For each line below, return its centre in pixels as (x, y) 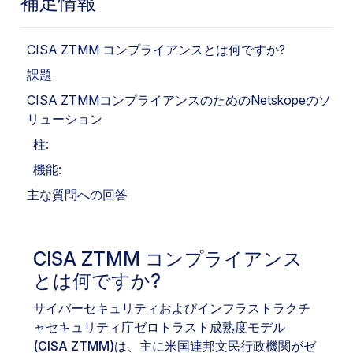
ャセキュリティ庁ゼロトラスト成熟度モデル (159, 327)
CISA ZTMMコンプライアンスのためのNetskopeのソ (179, 100)
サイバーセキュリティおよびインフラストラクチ (172, 308)
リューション (65, 119)
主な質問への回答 (77, 195)
